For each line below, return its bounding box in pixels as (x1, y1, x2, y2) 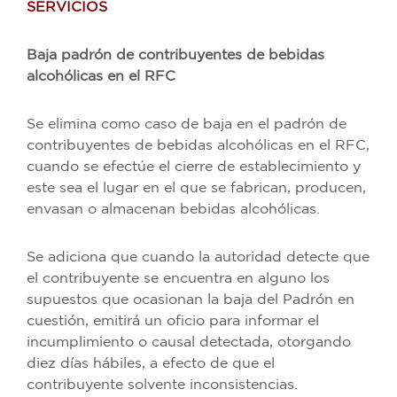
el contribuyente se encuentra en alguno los (27, 271, 330, 285)
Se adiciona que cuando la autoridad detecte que (27, 250, 370, 264)
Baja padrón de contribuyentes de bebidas (27, 48, 324, 62)
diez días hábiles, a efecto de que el (27, 356, 275, 370)
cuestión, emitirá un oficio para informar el (27, 314, 319, 328)
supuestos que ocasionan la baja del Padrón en (27, 292, 354, 307)
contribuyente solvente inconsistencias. (27, 378, 298, 392)
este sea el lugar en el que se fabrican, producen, (27, 181, 366, 195)
